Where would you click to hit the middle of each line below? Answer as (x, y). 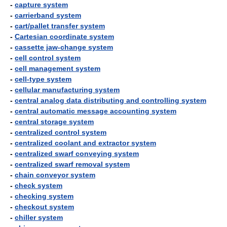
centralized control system (61, 132)
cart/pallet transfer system (60, 26)
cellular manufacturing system (67, 90)
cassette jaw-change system (64, 47)
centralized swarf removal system (72, 164)
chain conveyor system (55, 175)
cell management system (58, 68)
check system (39, 185)
